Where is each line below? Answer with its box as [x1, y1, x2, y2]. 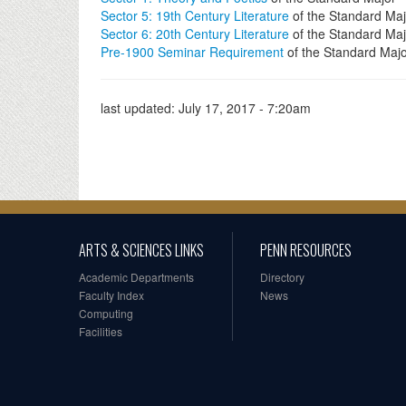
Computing [79, 305, 133, 321]
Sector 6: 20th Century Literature [101, 24, 289, 43]
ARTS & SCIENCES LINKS [79, 239, 204, 261]
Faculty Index [79, 287, 144, 303]
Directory [260, 269, 304, 285]
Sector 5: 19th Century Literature [101, 6, 289, 24]
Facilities [79, 324, 122, 339]
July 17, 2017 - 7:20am [179, 99, 311, 117]
